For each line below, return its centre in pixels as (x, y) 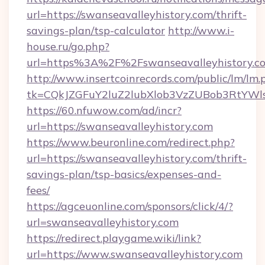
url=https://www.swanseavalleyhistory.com (135, 254)
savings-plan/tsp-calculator (96, 30)
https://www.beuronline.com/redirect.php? (131, 142)
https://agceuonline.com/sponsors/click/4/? (130, 206)
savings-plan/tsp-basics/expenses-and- (124, 174)
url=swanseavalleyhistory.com (103, 222)
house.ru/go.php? (68, 46)
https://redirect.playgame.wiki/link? (114, 238)
